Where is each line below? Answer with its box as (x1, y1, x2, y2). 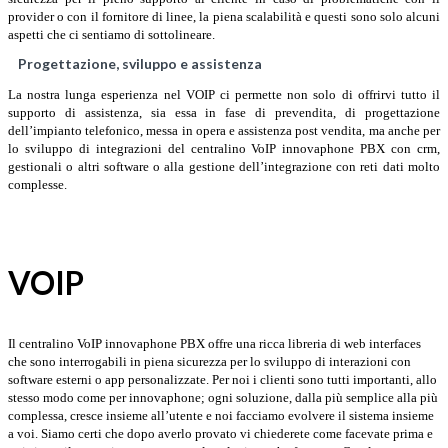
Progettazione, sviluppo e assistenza (18, 55, 262, 73)
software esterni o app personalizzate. (8, 372, 212, 388)
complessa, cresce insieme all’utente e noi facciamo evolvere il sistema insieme (8, 408, 434, 424)
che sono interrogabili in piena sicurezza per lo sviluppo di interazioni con (8, 354, 411, 370)
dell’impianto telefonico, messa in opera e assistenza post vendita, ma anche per (8, 123, 440, 139)
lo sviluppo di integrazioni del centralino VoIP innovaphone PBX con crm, (8, 141, 440, 157)
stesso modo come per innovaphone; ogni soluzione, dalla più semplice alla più (8, 390, 438, 406)
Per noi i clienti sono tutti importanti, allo (212, 372, 437, 388)
